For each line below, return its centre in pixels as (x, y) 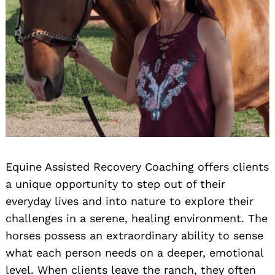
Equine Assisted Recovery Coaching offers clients (137, 166)
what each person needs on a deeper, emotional (134, 252)
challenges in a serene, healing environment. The (137, 218)
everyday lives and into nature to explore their (130, 201)
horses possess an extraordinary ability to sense (134, 235)
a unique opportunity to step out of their (115, 184)
